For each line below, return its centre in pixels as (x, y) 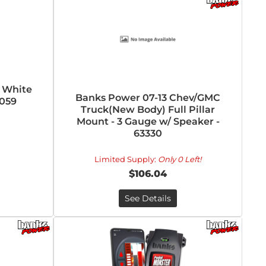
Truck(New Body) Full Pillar (148, 110)
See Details (148, 198)
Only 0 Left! (180, 159)
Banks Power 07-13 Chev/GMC (148, 98)
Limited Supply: (126, 159)
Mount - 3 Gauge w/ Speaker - (148, 121)
